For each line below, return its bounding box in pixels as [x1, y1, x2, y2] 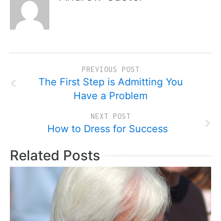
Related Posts [10, 147, 100, 164]
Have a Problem [74, 89, 147, 102]
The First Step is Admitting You [38, 75, 183, 88]
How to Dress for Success [47, 122, 174, 135]
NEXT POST [90, 111, 131, 120]
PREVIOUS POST [81, 65, 140, 74]
